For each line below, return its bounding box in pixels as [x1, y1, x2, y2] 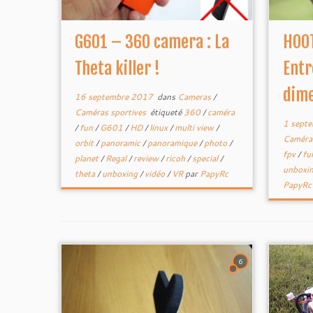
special [192, 152, 221, 164]
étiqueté [148, 106, 184, 118]
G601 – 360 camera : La [75, 31, 230, 52]
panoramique [147, 137, 200, 149]
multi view [175, 122, 217, 133]
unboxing [102, 168, 140, 180]
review [133, 152, 161, 164]
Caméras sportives [75, 106, 149, 118]
